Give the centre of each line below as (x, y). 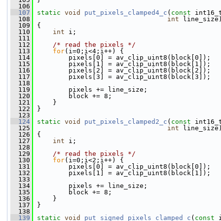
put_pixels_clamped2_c (126, 122)
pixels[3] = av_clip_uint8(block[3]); (122, 77)
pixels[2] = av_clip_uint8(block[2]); (122, 70)
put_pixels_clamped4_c (126, 13)
